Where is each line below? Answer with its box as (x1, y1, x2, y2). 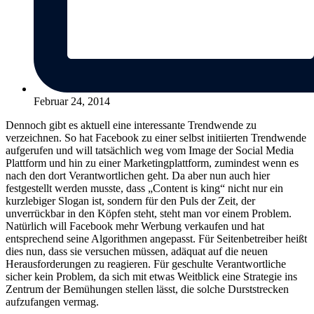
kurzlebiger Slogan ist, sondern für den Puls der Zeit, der (6, 194, 255, 207)
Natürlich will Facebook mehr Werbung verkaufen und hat (6, 219, 264, 232)
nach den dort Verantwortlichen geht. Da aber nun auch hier (6, 169, 270, 182)
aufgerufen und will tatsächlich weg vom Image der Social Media (6, 144, 294, 156)
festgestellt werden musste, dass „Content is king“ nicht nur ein (6, 182, 283, 194)
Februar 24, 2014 (34, 95, 110, 107)
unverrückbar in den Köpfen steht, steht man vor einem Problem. (6, 207, 292, 219)
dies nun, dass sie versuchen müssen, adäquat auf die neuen (6, 245, 268, 257)
